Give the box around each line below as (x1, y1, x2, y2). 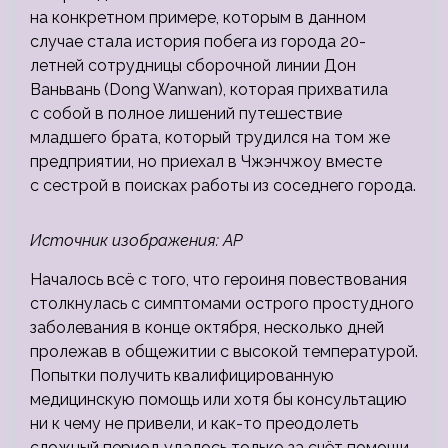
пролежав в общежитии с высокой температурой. (30, 342, 418, 361)
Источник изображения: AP (30, 231, 243, 250)
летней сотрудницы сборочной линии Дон (30, 56, 356, 75)
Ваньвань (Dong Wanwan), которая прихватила (30, 80, 388, 99)
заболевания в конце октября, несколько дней (30, 318, 384, 337)
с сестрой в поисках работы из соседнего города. (30, 176, 416, 195)
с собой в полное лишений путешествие (30, 104, 342, 123)
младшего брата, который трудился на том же (30, 128, 390, 147)
